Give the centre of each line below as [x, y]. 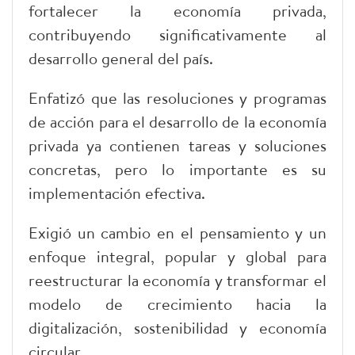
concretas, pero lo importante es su [177, 169]
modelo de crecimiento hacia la [177, 303]
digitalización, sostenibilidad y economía [177, 327]
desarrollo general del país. [121, 58]
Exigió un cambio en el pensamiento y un [177, 232]
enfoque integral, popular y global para [177, 256]
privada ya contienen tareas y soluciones [177, 145]
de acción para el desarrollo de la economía [177, 121]
